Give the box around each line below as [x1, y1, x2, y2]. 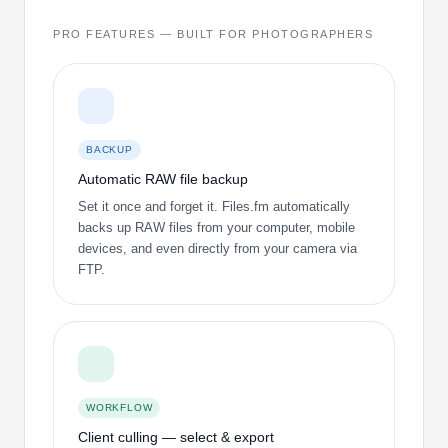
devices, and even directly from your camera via [78, 240, 357, 256]
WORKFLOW [86, 401, 153, 413]
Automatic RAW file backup [78, 170, 248, 187]
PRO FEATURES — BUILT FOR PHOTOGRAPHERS [53, 28, 374, 41]
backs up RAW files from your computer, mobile [78, 219, 355, 235]
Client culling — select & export [78, 428, 274, 445]
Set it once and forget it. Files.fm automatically [78, 198, 350, 214]
